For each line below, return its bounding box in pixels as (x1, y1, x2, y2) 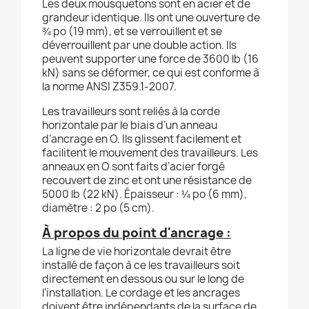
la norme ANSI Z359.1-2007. (42, 79, 177, 94)
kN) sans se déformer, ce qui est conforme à (42, 66, 259, 81)
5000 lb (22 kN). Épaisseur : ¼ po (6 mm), (42, 187, 247, 202)
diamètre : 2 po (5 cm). (42, 201, 154, 216)
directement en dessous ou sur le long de (42, 272, 244, 287)
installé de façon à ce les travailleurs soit (42, 258, 240, 273)
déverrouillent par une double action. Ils (42, 38, 237, 53)
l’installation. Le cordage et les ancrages (42, 286, 240, 301)
